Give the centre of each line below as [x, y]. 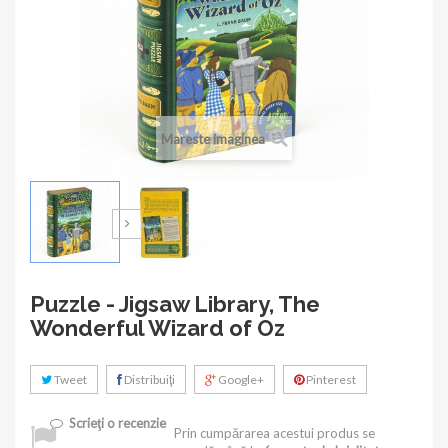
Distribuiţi [148, 379]
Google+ [240, 379]
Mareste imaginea [212, 138]
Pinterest [330, 379]
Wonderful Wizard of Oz [157, 327]
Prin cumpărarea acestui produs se [274, 432]
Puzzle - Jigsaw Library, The [175, 303]
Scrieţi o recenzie [114, 423]
